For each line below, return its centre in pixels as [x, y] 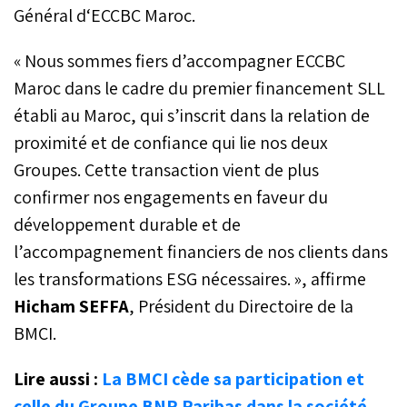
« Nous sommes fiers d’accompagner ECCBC [179, 60]
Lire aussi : [58, 378]
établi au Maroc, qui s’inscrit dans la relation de [192, 115]
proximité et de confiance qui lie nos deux [171, 142]
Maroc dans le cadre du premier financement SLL [199, 88]
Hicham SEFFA [71, 306]
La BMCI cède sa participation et [233, 378]
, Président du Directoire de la [241, 306]
